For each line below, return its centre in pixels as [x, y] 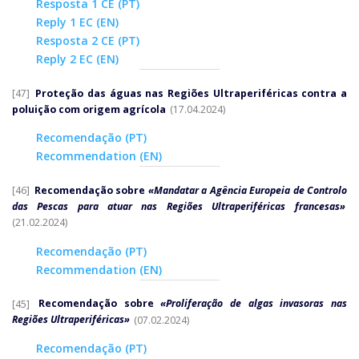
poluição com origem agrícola [89, 110]
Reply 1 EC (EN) [77, 22]
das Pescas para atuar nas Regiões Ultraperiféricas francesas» [179, 207]
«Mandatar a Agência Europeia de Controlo [248, 191]
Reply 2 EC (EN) [77, 59]
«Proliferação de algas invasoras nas [254, 304]
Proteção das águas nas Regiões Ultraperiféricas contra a [192, 94]
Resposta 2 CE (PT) [88, 41]
